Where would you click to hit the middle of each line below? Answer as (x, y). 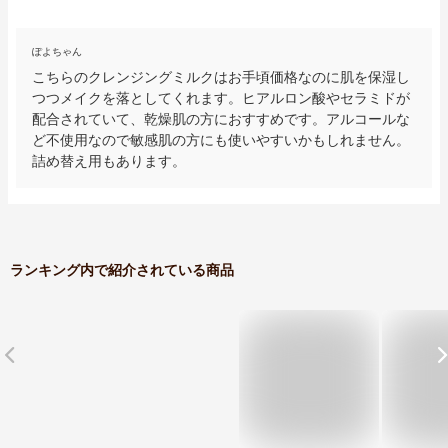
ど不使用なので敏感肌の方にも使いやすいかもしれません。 (221, 139)
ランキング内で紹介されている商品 (122, 269)
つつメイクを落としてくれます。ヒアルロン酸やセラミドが (221, 97)
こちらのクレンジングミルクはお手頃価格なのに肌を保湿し (221, 76)
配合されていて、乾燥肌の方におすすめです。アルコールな (221, 118)
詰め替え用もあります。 (109, 160)
